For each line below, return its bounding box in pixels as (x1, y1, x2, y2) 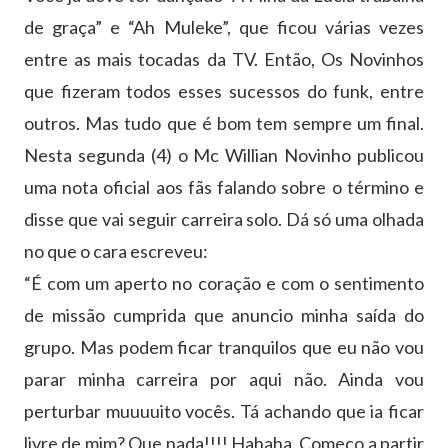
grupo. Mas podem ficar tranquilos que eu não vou (24, 335, 424, 358)
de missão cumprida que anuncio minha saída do (24, 303, 424, 326)
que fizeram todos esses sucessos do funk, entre (24, 79, 424, 102)
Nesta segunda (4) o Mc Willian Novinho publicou (24, 143, 424, 166)
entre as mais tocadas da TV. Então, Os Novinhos (24, 47, 424, 70)
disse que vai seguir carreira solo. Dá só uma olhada (24, 207, 424, 230)
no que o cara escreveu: (24, 239, 208, 262)
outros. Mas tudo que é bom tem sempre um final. (24, 111, 424, 134)
